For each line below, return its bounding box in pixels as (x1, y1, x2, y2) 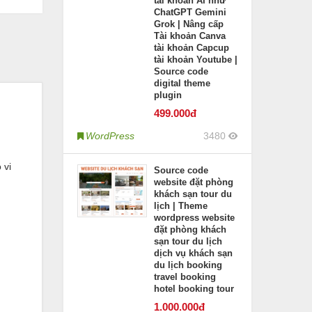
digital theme (154, 78, 210, 88)
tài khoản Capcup (154, 42, 229, 53)
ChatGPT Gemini (154, 7, 226, 17)
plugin (154, 90, 182, 100)
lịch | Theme (154, 201, 208, 211)
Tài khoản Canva (154, 31, 226, 41)
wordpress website (154, 212, 235, 223)
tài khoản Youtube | (154, 54, 237, 65)
